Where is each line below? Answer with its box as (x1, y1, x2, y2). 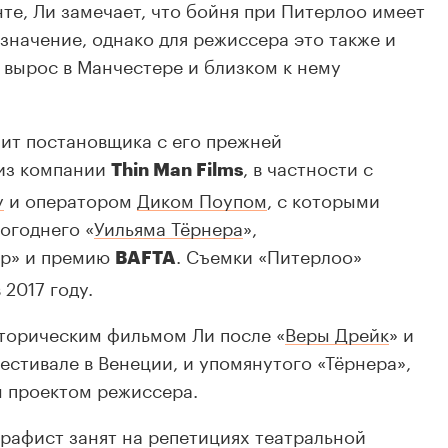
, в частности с (243, 152, 373, 181)
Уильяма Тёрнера (94, 212, 243, 241)
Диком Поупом (137, 184, 267, 213)
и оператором (4, 184, 137, 213)
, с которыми (267, 184, 380, 213)
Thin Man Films (111, 159, 243, 182)
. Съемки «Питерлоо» (176, 240, 362, 269)
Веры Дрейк (285, 318, 389, 347)
